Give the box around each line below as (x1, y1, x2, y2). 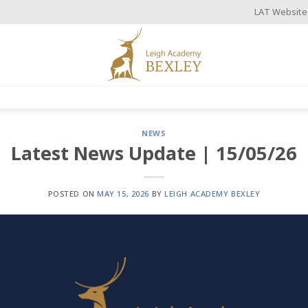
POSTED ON (47, 188, 98, 199)
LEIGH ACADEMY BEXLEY (164, 188, 261, 199)
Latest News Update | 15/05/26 (11, 140, 297, 166)
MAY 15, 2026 (97, 188, 149, 199)
